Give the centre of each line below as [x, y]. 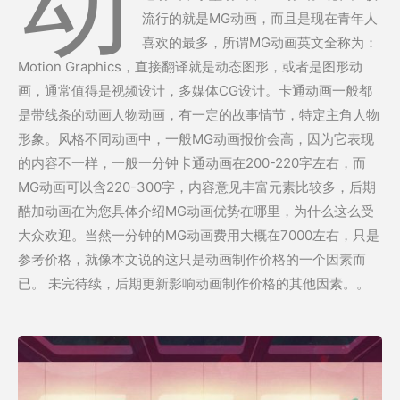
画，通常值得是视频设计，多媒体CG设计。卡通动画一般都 [195, 91]
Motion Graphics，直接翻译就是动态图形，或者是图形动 [190, 67]
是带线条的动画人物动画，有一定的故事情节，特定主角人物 [199, 115]
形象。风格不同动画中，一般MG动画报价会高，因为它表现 [196, 139]
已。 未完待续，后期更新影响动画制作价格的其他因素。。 [194, 284]
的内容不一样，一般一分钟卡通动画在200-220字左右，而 [192, 163]
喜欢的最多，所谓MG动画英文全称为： [259, 43]
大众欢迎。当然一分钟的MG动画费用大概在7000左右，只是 [199, 236]
